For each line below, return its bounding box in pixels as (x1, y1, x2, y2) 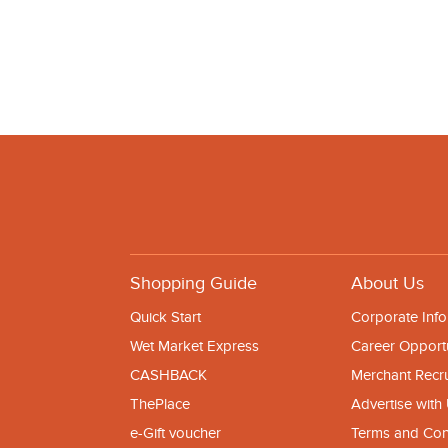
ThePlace (130, 395, 190, 413)
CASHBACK (130, 366, 207, 384)
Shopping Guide (130, 273, 257, 294)
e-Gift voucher (130, 424, 221, 442)
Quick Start (130, 308, 201, 326)
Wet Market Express (130, 337, 259, 355)
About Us (351, 273, 424, 294)
